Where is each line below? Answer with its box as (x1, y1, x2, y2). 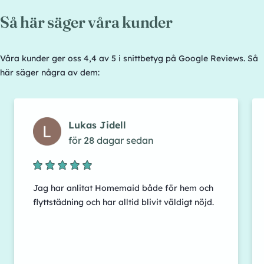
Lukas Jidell (68, 119, 126, 131)
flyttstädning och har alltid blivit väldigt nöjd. (33, 197, 214, 207)
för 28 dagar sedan (68, 134, 154, 146)
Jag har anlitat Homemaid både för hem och (33, 183, 213, 193)
